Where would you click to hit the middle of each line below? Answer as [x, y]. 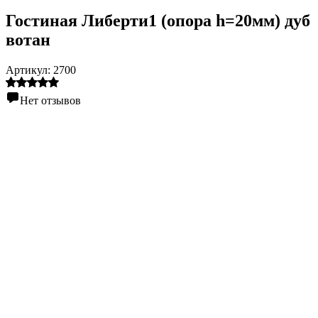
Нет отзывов [50, 100]
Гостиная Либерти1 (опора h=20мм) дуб [158, 20]
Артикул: [29, 70]
